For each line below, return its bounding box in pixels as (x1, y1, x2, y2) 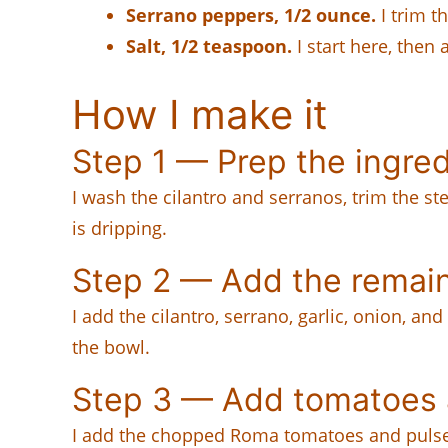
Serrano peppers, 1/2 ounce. (126, 2, 376, 27)
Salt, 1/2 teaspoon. (126, 33, 292, 58)
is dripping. (72, 215, 167, 240)
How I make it (72, 89, 328, 139)
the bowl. (72, 334, 150, 359)
